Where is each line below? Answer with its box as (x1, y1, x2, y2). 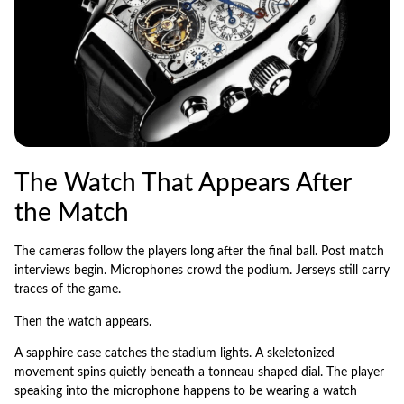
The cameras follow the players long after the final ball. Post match (14, 245, 384, 259)
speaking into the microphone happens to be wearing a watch (14, 385, 357, 399)
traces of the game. (14, 283, 121, 297)
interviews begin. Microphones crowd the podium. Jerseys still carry (14, 264, 390, 278)
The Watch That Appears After (14, 170, 351, 197)
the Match (14, 200, 129, 226)
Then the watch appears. (14, 315, 151, 328)
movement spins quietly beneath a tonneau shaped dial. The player (14, 366, 384, 380)
